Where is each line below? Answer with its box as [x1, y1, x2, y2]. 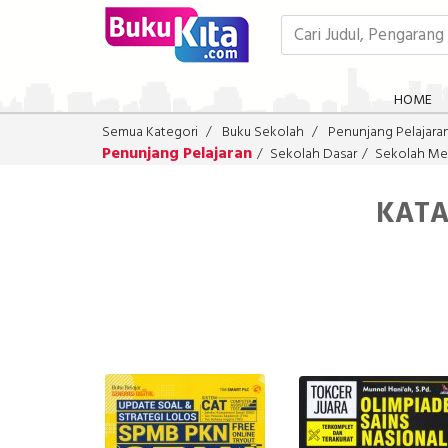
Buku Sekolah [222, 121, 304, 144]
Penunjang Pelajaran [102, 141, 252, 167]
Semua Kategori [102, 121, 198, 144]
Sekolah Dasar [270, 143, 357, 166]
